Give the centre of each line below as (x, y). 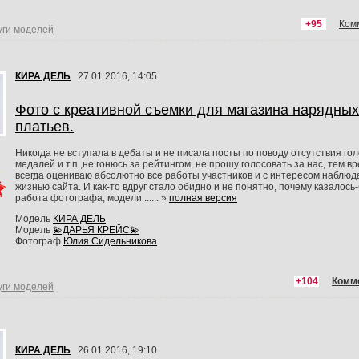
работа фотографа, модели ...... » (92, 198)
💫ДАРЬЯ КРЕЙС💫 (96, 230)
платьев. (44, 126)
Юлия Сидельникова (110, 241)
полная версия (203, 198)
